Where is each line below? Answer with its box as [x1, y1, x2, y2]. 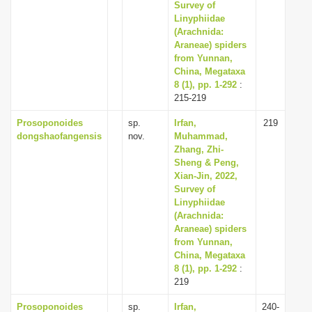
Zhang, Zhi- [174, 144, 224, 155]
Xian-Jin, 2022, [174, 171, 237, 181]
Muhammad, [174, 131, 228, 141]
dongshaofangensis [17, 131, 102, 141]
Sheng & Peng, [174, 157, 239, 168]
